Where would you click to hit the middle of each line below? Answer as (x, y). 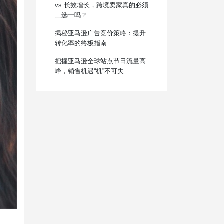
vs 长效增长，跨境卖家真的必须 (101, 5)
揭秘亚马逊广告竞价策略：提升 (100, 33)
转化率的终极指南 (81, 43)
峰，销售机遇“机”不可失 (89, 71)
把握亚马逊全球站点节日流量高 (100, 61)
